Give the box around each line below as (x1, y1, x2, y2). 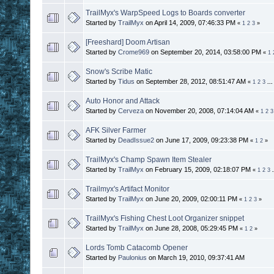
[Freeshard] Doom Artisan (86, 37, 170, 46)
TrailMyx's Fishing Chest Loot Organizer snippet (86, 213, 244, 223)
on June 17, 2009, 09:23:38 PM (154, 136, 250, 144)
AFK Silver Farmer (86, 125, 146, 135)
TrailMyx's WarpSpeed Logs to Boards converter (86, 8, 245, 17)
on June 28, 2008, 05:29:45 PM (144, 224, 240, 232)
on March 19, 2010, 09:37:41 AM (147, 253, 245, 261)
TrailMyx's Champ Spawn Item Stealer (86, 155, 212, 164)
